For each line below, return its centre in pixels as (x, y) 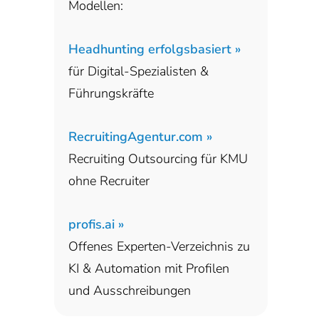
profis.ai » (96, 224)
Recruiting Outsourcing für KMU (158, 158)
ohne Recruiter (109, 181)
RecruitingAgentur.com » (140, 136)
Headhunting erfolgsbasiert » (155, 49)
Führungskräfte (111, 93)
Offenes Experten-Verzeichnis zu (159, 246)
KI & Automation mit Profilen (149, 268)
